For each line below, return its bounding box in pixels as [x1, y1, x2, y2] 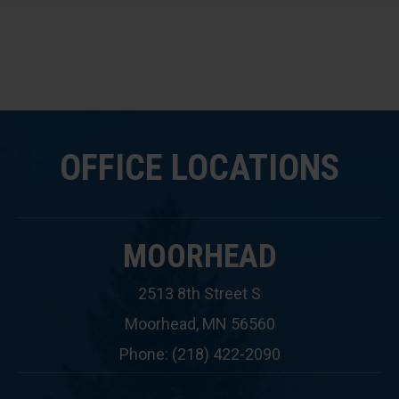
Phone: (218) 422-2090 [118, 345, 281, 363]
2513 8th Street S [138, 284, 261, 303]
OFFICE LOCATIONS [60, 147, 339, 189]
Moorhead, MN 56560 [124, 314, 275, 333]
